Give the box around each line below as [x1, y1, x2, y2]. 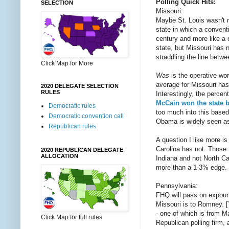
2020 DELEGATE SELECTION [41, 83, 119, 89]
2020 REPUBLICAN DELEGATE [41, 147, 123, 153]
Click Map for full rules [41, 214, 102, 221]
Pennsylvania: [156, 182, 198, 190]
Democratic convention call [49, 112, 124, 120]
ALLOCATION [41, 153, 78, 159]
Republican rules [49, 123, 96, 130]
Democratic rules [49, 102, 96, 109]
